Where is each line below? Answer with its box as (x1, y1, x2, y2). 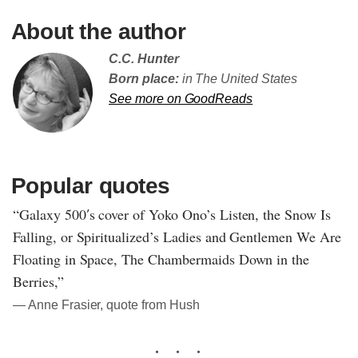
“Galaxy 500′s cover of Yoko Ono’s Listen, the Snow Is (13, 204, 331, 224)
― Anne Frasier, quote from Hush (13, 297, 200, 312)
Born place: (109, 71, 179, 86)
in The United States (178, 71, 297, 86)
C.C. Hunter (109, 51, 179, 66)
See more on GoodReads (109, 91, 253, 105)
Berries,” (13, 271, 64, 291)
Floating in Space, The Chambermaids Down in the (13, 249, 310, 268)
